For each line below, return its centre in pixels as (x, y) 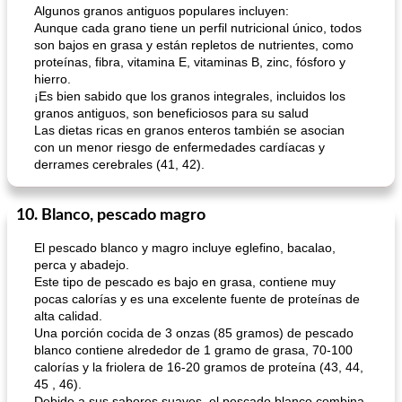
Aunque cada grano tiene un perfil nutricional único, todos (198, 28)
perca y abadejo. (82, 265)
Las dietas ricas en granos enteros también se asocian (189, 130)
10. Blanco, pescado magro (111, 215)
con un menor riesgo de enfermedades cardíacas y (179, 147)
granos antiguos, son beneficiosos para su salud (171, 113)
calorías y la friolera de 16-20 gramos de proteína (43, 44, (199, 367)
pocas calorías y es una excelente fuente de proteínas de (197, 299)
